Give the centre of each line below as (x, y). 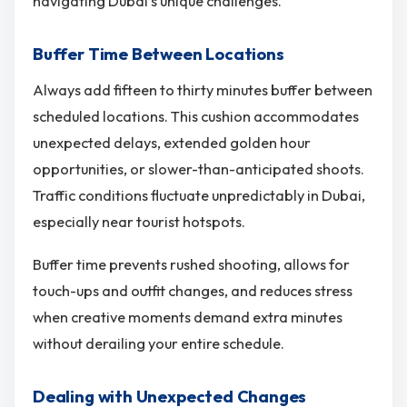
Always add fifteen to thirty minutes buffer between (203, 89)
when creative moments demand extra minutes (188, 318)
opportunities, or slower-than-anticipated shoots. (199, 169)
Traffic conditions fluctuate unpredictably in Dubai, (199, 195)
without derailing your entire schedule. (159, 344)
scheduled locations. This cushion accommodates (196, 116)
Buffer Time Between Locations (159, 55)
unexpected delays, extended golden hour (172, 142)
